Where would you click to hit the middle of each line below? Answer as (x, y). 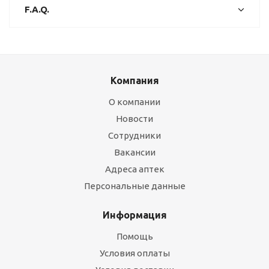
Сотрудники (134, 135)
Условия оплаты (134, 253)
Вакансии (134, 152)
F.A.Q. (37, 9)
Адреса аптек (134, 169)
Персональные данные (134, 186)
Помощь (134, 236)
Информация (134, 215)
